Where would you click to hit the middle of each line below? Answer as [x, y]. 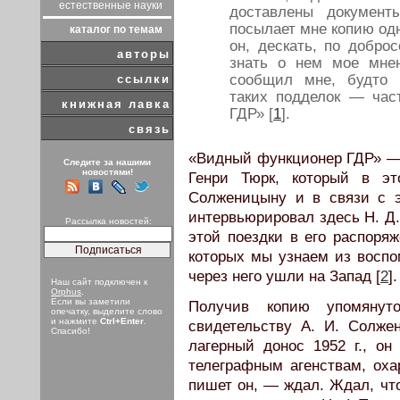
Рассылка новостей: [108, 221]
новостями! [107, 172]
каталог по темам [116, 29]
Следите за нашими [107, 162]
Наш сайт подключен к [99, 282]
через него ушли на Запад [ [284, 276]
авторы [144, 54]
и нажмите [75, 321]
